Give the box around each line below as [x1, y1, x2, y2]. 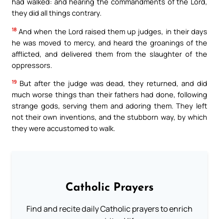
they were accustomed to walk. [12, 123, 115, 133]
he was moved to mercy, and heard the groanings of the [12, 37, 207, 47]
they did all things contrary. [12, 7, 102, 18]
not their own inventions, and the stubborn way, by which [12, 112, 207, 122]
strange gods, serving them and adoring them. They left [12, 101, 207, 111]
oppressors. [12, 60, 52, 70]
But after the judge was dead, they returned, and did [17, 78, 207, 88]
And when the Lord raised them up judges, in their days [17, 26, 207, 36]
